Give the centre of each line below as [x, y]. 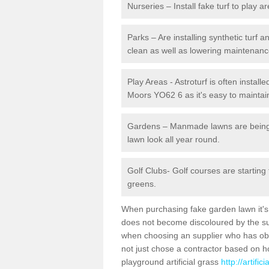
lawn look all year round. [174, 139]
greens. [142, 184]
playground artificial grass [171, 262]
